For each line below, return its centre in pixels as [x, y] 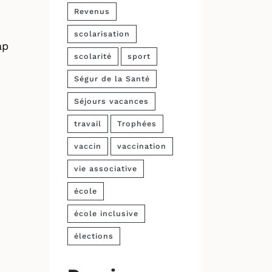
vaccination [142, 146]
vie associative [106, 168]
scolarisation [102, 34]
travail [88, 124]
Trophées [137, 124]
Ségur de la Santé [112, 79]
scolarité [93, 56]
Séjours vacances [111, 101]
